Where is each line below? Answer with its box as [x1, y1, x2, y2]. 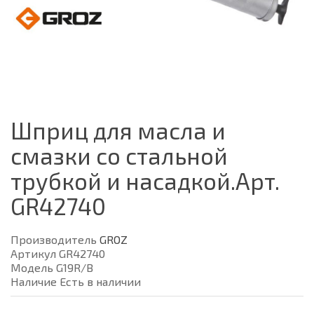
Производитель [11, 233, 100, 246]
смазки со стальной [11, 142, 228, 170]
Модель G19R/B [11, 261, 93, 274]
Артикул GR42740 [11, 247, 105, 260]
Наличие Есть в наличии [11, 275, 141, 288]
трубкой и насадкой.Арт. [11, 167, 280, 195]
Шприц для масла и [11, 116, 226, 144]
